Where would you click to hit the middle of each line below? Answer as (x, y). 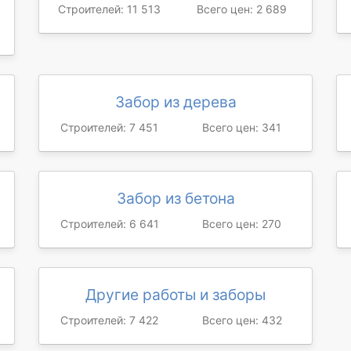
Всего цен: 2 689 (242, 9)
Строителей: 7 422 (109, 320)
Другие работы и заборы (175, 295)
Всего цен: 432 (242, 320)
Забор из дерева (175, 102)
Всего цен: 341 (242, 127)
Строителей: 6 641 (109, 224)
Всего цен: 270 (242, 224)
